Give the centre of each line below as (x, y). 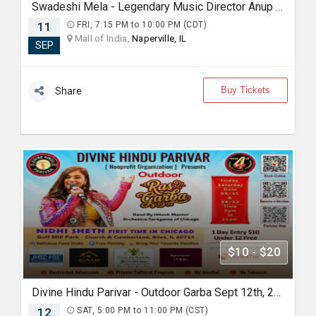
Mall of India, (102, 38)
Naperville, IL (159, 38)
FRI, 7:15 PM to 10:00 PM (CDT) (140, 25)
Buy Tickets (245, 90)
